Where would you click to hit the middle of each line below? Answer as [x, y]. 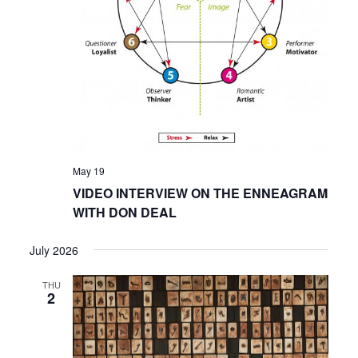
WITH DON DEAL [125, 212]
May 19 [89, 170]
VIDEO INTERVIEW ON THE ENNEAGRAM [201, 193]
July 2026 [54, 250]
